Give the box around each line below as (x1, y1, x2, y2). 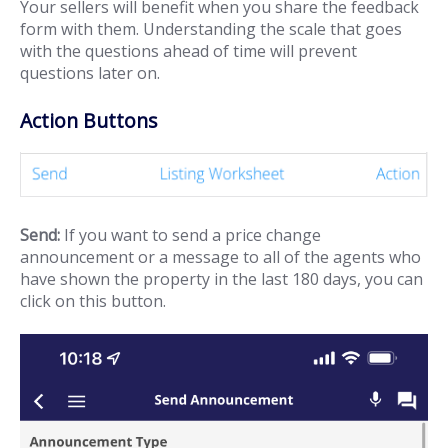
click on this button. (20, 290, 166, 313)
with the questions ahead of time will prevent (20, 40, 357, 63)
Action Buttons (20, 107, 157, 135)
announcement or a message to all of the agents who (20, 246, 421, 269)
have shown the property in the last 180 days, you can (20, 268, 423, 291)
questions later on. (20, 62, 160, 85)
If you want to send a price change (60, 224, 321, 247)
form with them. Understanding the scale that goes (20, 18, 402, 41)
